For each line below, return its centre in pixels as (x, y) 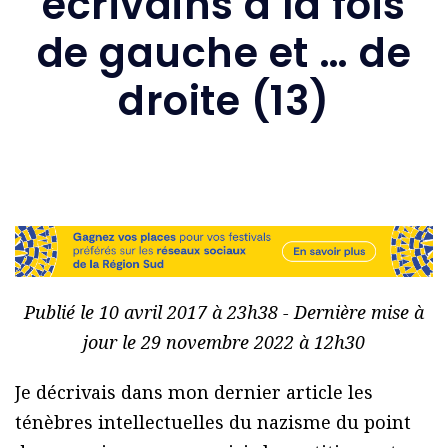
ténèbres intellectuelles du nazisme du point (213, 422)
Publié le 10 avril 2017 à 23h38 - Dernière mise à (224, 312)
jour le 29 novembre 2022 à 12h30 (224, 342)
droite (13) (224, 100)
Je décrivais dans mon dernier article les (194, 392)
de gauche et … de (224, 52)
